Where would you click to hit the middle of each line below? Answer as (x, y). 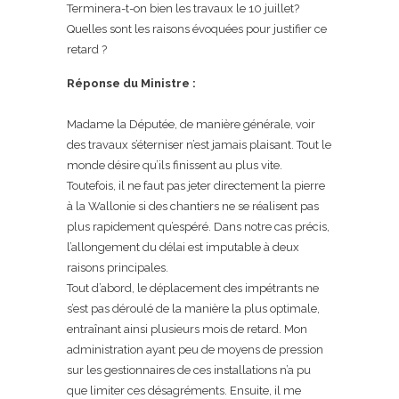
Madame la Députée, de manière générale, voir (191, 124)
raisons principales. (118, 268)
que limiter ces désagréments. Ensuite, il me (184, 391)
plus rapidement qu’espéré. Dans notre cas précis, (198, 227)
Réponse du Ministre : (131, 83)
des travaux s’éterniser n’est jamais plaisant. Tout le (199, 145)
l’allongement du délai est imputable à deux (183, 247)
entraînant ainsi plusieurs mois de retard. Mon (187, 329)
